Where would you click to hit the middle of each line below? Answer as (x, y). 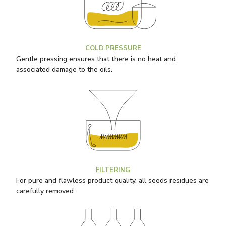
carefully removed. (46, 191)
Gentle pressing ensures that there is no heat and (96, 59)
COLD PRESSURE (113, 49)
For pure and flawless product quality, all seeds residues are (112, 181)
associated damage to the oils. (64, 70)
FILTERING (113, 170)
